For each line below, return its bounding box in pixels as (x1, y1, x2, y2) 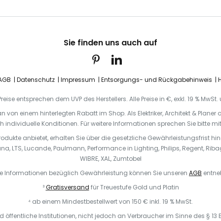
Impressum (60, 75, 95, 84)
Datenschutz (16, 75, 55, 84)
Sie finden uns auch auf (64, 37, 157, 48)
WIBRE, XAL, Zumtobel (79, 154, 142, 163)
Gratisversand (45, 183, 89, 191)
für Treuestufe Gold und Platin (89, 183, 179, 191)
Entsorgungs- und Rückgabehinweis (101, 75, 212, 84)
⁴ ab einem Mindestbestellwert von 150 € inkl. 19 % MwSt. (28, 197, 193, 206)
